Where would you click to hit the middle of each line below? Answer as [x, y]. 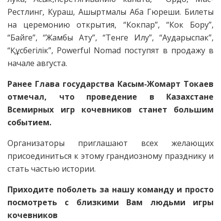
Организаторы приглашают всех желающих [110, 143]
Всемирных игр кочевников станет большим [110, 110]
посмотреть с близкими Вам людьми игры [110, 203]
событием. [29, 123]
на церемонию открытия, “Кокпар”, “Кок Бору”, [110, 25]
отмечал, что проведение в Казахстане [110, 97]
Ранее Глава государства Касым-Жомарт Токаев [110, 84]
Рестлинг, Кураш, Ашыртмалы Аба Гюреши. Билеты [110, 12]
